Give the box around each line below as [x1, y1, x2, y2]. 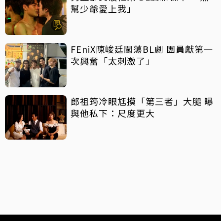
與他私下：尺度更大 [71, 107, 155, 120]
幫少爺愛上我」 [71, 2, 136, 15]
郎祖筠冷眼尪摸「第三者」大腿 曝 [71, 95, 214, 108]
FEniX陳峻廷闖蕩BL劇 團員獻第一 [71, 42, 213, 56]
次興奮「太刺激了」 [71, 54, 155, 68]
